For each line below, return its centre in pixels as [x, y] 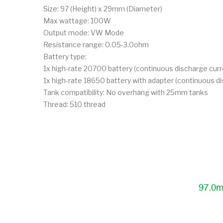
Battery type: [65, 56]
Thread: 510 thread [74, 104]
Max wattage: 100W [77, 20]
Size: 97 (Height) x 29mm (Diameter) [103, 8]
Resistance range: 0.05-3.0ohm [96, 44]
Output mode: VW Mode [84, 32]
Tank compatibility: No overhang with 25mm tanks [126, 92]
